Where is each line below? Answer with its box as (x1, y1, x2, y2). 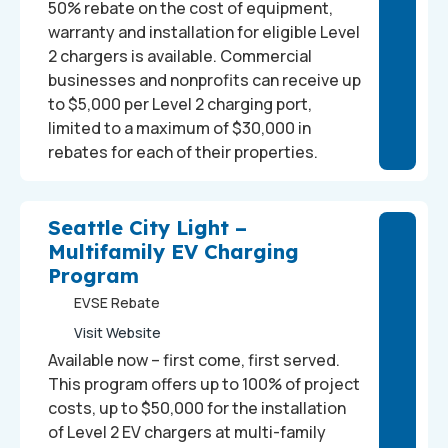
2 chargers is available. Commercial (48, 45, 312, 67)
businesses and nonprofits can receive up (48, 69, 361, 91)
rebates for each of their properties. (48, 141, 321, 163)
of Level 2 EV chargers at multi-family (48, 421, 326, 443)
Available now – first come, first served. (48, 349, 340, 371)
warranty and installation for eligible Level (48, 21, 360, 43)
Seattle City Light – (48, 215, 247, 240)
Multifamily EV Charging (48, 239, 299, 264)
